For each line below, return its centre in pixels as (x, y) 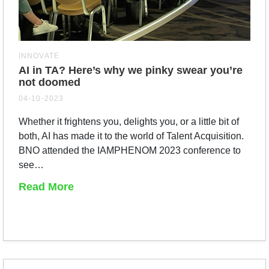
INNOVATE (39, 56)
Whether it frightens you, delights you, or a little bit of (129, 121)
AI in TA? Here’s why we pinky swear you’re (131, 70)
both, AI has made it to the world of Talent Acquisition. (131, 136)
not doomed (50, 82)
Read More (46, 186)
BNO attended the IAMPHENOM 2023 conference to (130, 150)
